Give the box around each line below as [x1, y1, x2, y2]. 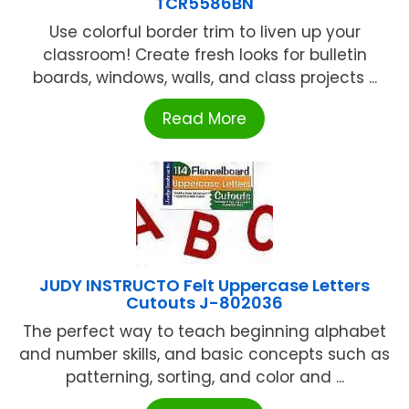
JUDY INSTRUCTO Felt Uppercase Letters [39, 273, 370, 297]
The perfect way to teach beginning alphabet [23, 320, 386, 342]
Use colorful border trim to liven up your [48, 20, 361, 43]
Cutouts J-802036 [126, 290, 283, 314]
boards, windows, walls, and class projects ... [32, 66, 377, 89]
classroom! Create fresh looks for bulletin [42, 43, 367, 66]
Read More [163, 107, 246, 130]
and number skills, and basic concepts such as [19, 342, 390, 365]
